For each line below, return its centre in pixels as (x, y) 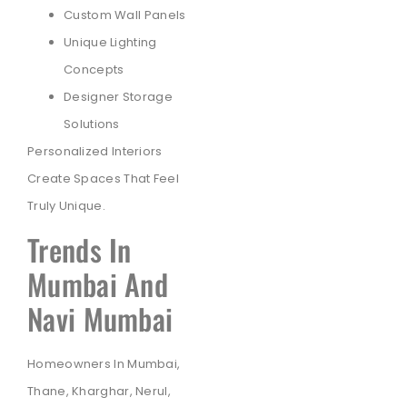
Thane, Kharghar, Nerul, (99, 392)
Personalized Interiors (95, 151)
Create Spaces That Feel (103, 178)
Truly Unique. (66, 205)
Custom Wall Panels (125, 15)
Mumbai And (98, 284)
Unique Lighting (110, 42)
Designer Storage (118, 96)
